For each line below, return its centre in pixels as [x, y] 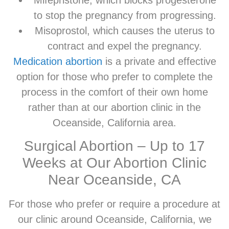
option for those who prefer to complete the [114, 76]
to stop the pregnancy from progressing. [125, 15]
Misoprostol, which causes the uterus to [125, 30]
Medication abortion [58, 61]
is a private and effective [159, 61]
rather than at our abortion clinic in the [114, 107]
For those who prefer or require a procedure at [114, 204]
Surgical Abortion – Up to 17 [114, 146]
